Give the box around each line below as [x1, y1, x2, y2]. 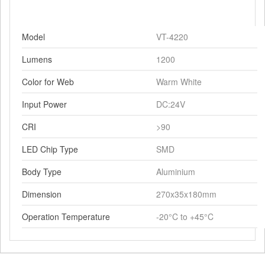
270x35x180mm [156, 188, 216, 201]
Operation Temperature [22, 211, 110, 223]
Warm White [156, 76, 202, 88]
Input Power [22, 98, 67, 111]
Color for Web [22, 76, 74, 88]
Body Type [22, 166, 62, 178]
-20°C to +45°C [156, 211, 214, 223]
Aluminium [156, 166, 195, 178]
